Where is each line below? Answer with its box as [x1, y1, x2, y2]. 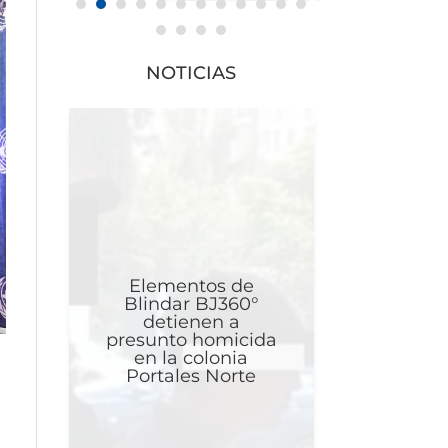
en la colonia [134, 347, 249, 370]
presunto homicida [105, 329, 277, 352]
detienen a [142, 311, 240, 334]
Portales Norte [126, 365, 257, 388]
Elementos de [128, 275, 254, 298]
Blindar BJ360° [123, 293, 259, 316]
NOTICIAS [146, 61, 237, 84]
